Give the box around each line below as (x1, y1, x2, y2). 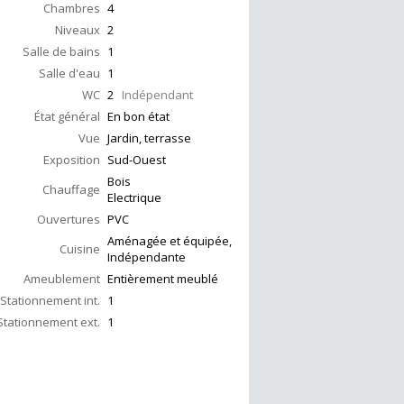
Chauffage (42, 181, 100, 198)
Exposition (43, 151, 100, 169)
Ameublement (23, 271, 100, 288)
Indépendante (107, 249, 186, 266)
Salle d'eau (39, 65, 100, 82)
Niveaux (55, 22, 100, 39)
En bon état (107, 108, 170, 125)
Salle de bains (23, 43, 100, 60)
